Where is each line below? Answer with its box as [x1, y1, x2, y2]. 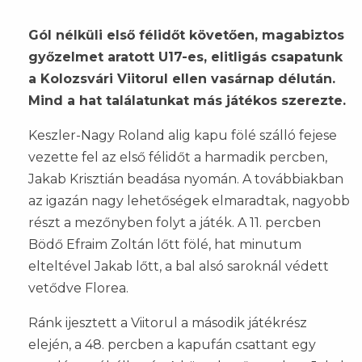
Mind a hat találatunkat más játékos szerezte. [28, 92, 346, 108]
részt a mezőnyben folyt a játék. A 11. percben [28, 214, 321, 230]
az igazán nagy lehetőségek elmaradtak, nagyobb [28, 192, 350, 208]
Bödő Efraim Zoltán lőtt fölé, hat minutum [28, 236, 301, 252]
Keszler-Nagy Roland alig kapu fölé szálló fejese [28, 127, 337, 143]
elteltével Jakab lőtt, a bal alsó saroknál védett [28, 258, 329, 274]
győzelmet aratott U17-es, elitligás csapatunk [28, 48, 343, 65]
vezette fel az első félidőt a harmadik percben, [28, 149, 327, 165]
